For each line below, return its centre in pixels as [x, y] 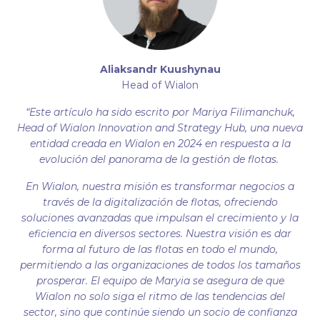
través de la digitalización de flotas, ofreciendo [160, 202]
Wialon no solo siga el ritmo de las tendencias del [160, 296]
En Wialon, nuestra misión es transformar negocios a [160, 186]
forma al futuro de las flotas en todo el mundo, [160, 249]
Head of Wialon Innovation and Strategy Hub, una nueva [160, 128]
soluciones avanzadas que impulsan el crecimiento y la [160, 218]
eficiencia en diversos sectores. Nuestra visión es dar [160, 234]
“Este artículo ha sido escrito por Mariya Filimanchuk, [160, 112]
